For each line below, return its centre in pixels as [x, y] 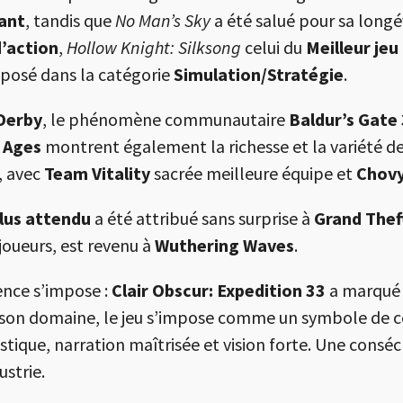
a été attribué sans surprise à [202, 219]
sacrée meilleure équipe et [253, 174]
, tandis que [70, 21]
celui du [273, 48]
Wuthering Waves [224, 246]
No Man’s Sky [163, 21]
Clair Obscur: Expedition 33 [219, 291]
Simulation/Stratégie [259, 75]
